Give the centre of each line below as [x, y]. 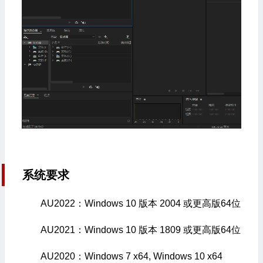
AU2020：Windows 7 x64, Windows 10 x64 [131, 256]
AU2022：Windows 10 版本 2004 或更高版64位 [140, 203]
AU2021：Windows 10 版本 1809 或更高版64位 [140, 230]
